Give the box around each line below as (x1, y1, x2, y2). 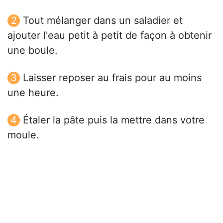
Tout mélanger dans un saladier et (23, 14, 183, 27)
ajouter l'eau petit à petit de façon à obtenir (7, 29, 212, 42)
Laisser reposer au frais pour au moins (23, 72, 202, 84)
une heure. (7, 87, 59, 99)
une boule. (7, 44, 58, 57)
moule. (7, 129, 39, 141)
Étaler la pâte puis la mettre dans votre (23, 114, 205, 126)
